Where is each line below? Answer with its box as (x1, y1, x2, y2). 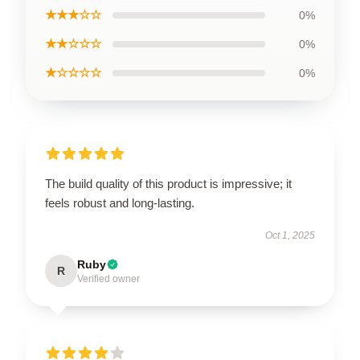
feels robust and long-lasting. (45, 196, 194, 210)
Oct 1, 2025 (265, 230, 315, 241)
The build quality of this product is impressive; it (45, 177, 292, 190)
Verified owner (77, 273, 140, 284)
